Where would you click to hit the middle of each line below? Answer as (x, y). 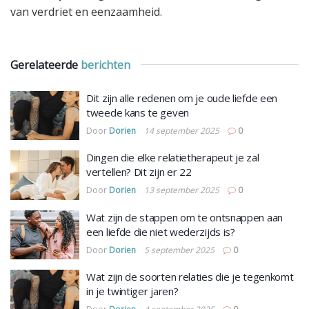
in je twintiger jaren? (132, 291)
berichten (106, 64)
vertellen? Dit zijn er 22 (139, 172)
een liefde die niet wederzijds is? (161, 231)
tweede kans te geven (138, 112)
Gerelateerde (46, 64)
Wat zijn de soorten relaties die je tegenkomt (190, 277)
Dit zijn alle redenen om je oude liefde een (182, 98)
